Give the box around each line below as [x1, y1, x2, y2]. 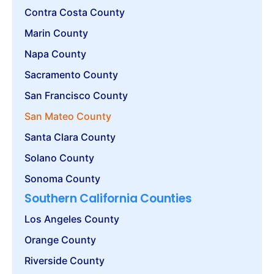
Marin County [24, 26, 88, 39]
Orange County [24, 233, 96, 246]
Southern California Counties [24, 190, 192, 207]
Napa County [24, 47, 86, 60]
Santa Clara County [24, 130, 116, 143]
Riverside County [24, 254, 105, 267]
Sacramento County [24, 68, 118, 81]
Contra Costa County [24, 6, 125, 18]
